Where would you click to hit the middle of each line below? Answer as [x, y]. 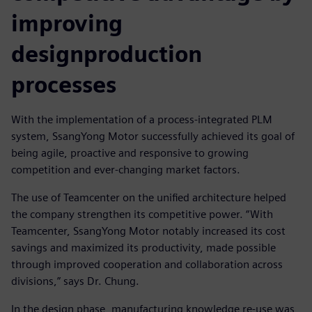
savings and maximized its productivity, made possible [143, 248]
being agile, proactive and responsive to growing [130, 153]
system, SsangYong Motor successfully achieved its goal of [153, 136]
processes [64, 85]
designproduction [107, 54]
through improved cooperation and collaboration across [147, 265]
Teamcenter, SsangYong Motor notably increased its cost [148, 231]
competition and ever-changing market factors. [126, 170]
